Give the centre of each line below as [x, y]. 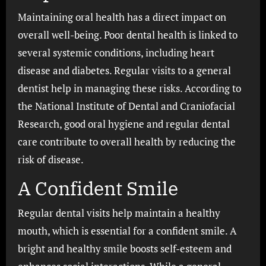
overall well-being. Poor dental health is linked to [127, 34]
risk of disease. [50, 159]
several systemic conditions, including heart [116, 52]
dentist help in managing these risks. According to [129, 88]
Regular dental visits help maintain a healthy [119, 213]
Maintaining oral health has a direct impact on [122, 17]
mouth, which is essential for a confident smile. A [127, 231]
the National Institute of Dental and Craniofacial [126, 106]
